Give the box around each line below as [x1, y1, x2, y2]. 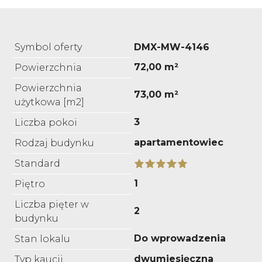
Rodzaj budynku [15, 137, 94, 149]
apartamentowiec [134, 136, 223, 148]
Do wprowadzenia [134, 232, 226, 244]
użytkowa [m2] [15, 96, 84, 108]
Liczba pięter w [15, 198, 89, 210]
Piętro [15, 178, 45, 189]
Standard [15, 157, 60, 169]
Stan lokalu [15, 233, 70, 244]
